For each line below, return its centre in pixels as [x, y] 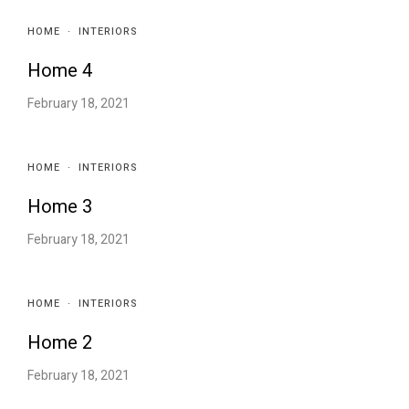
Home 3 [60, 207]
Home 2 [60, 343]
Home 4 [60, 71]
